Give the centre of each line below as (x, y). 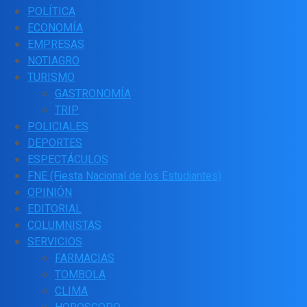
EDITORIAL (54, 209)
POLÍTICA (51, 11)
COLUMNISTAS (64, 225)
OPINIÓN (50, 192)
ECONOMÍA (55, 28)
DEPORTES (55, 143)
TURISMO (51, 77)
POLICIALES (58, 126)
